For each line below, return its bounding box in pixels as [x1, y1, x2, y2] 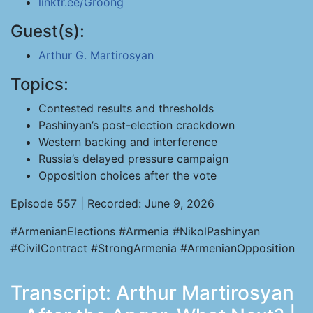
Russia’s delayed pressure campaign [38, 152, 228, 166]
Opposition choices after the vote [38, 168, 217, 182]
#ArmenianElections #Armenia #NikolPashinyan [10, 224, 260, 238]
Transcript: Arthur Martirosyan [10, 281, 294, 305]
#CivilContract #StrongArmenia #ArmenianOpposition [10, 241, 295, 255]
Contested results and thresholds [38, 101, 214, 115]
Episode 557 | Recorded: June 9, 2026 [10, 196, 214, 210]
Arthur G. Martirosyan [38, 48, 154, 62]
